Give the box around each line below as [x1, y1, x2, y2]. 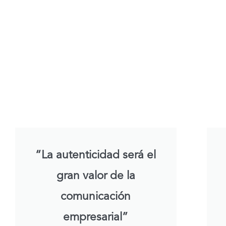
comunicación [61, 191, 131, 203]
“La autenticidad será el [35, 150, 156, 161]
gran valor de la [56, 171, 135, 182]
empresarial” [63, 212, 129, 223]
